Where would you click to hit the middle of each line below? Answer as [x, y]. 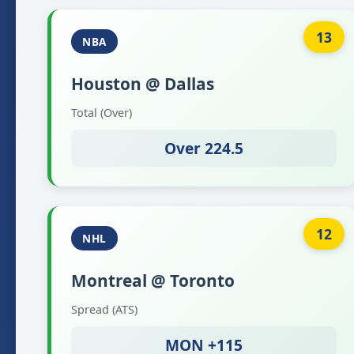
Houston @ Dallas [143, 84]
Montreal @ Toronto [153, 281]
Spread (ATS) [104, 309]
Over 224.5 [204, 148]
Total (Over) [102, 113]
